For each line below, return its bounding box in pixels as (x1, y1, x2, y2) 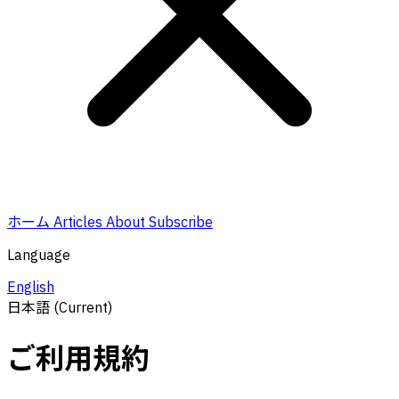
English (7, 278, 54, 296)
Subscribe (149, 213, 213, 231)
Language (7, 246, 70, 264)
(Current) (53, 298, 112, 316)
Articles (53, 213, 106, 231)
